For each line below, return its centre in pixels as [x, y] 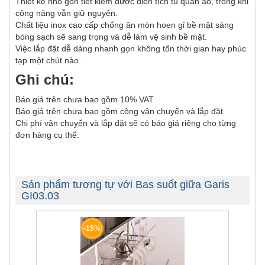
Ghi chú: [45, 80]
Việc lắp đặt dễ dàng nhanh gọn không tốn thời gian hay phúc [131, 49]
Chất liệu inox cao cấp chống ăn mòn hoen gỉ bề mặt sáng [125, 25]
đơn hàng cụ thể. [47, 135]
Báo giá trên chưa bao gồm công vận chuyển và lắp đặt [119, 112]
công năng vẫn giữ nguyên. [67, 13]
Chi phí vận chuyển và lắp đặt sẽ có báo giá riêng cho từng [126, 123]
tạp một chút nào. [48, 61]
